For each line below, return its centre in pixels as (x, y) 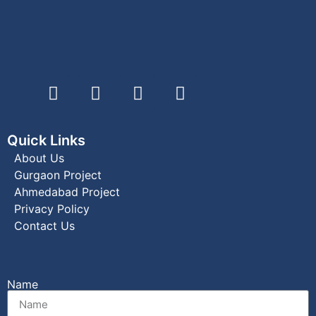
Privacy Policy (52, 209)
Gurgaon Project (58, 175)
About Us (39, 158)
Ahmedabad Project (67, 192)
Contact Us (44, 226)
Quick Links (46, 141)
